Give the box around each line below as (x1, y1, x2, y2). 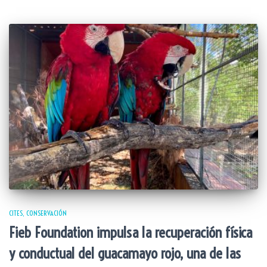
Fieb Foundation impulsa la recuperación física (9, 223, 252, 242)
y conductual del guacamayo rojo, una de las (9, 244, 241, 263)
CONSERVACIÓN (26, 209, 67, 218)
